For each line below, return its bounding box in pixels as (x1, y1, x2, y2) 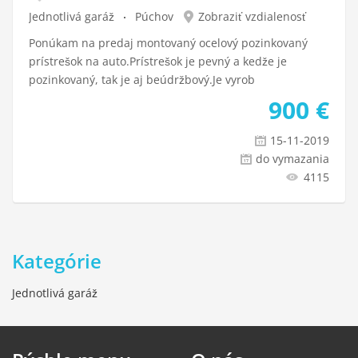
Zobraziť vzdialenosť (198, 9, 306, 24)
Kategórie (12, 248, 101, 274)
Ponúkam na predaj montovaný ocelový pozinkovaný (29, 35, 308, 50)
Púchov (135, 9, 173, 24)
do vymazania (256, 151, 329, 166)
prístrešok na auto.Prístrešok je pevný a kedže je (29, 54, 287, 69)
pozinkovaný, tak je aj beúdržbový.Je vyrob (29, 72, 255, 87)
